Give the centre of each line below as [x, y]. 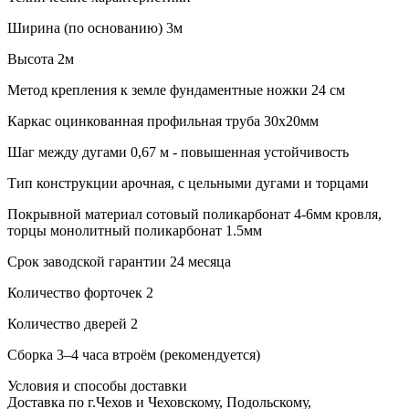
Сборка [30, 354]
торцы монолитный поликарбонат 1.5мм [135, 230]
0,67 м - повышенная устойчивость [238, 152]
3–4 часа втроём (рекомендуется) [157, 354]
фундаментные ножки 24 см [256, 89]
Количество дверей [67, 323]
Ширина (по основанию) [85, 27]
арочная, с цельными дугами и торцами [243, 183]
